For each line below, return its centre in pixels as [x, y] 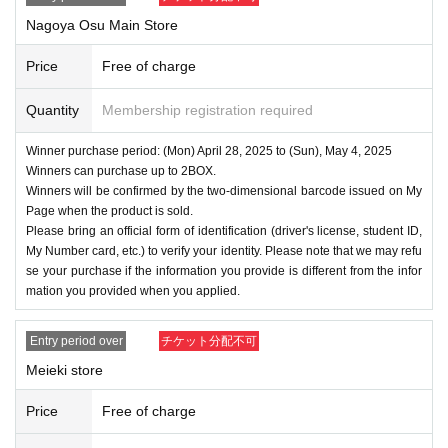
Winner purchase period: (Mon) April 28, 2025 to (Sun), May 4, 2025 [209, 150]
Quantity [52, 109]
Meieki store [64, 369]
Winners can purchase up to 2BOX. [121, 170]
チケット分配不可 [209, 340]
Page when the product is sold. [109, 210]
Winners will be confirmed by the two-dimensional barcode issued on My [224, 190]
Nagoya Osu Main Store [102, 24]
